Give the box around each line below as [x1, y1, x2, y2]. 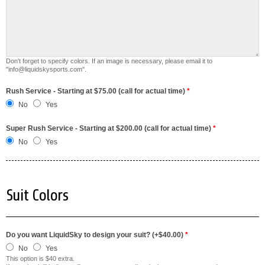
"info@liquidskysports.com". [6, 66, 86, 73]
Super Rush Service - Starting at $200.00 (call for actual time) [6, 124, 213, 132]
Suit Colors [6, 186, 68, 205]
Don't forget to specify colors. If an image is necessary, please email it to [6, 57, 212, 64]
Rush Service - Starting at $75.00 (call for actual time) [6, 87, 187, 95]
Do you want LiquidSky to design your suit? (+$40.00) [6, 231, 185, 239]
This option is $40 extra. [6, 255, 76, 262]
